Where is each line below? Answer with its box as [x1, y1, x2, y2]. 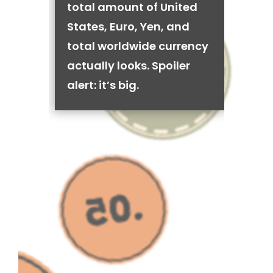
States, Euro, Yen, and [67, 19, 190, 34]
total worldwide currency [67, 38, 208, 54]
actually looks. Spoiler [67, 58, 190, 73]
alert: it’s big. [67, 77, 139, 93]
